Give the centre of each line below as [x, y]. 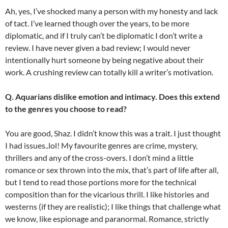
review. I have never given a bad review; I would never [98, 48]
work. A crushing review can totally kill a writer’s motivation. [109, 72]
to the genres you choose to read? [66, 109]
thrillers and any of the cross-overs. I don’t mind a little [99, 158]
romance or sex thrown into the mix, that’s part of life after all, [112, 170]
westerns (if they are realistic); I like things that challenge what [113, 207]
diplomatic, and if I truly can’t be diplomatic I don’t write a [104, 36]
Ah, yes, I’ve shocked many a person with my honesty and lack [111, 11]
